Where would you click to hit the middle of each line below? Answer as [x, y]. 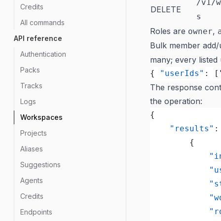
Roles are [169, 31]
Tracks [31, 86]
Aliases [32, 149]
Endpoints [36, 212]
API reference [38, 38]
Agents [32, 180]
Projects [34, 133]
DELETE [166, 9]
